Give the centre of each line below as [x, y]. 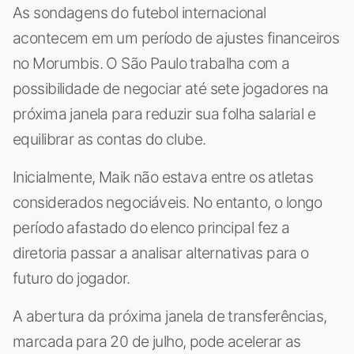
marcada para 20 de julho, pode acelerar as [157, 341]
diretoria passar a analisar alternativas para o [161, 252]
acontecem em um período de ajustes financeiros [176, 38]
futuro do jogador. [72, 278]
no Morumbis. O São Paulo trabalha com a [151, 63]
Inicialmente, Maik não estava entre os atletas [163, 177]
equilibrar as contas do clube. [109, 139]
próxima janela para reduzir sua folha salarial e [164, 113]
